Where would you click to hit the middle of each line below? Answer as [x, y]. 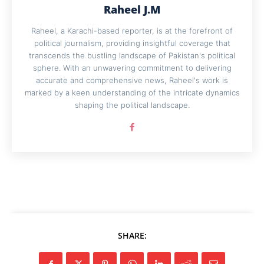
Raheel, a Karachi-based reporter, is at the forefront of [132, 31]
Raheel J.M [132, 10]
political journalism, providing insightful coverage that [132, 43]
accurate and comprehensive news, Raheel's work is [132, 80]
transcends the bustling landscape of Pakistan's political [132, 56]
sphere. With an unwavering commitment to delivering [132, 68]
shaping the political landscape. [132, 105]
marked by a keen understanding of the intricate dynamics [132, 93]
